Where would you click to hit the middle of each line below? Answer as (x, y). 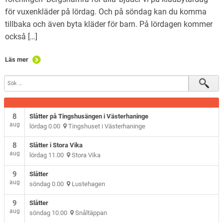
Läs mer (17, 59)
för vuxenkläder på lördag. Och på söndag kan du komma (106, 11)
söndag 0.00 (48, 184)
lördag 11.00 (48, 155)
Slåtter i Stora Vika (56, 145)
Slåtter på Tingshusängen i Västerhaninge (89, 116)
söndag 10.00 (50, 213)
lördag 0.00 (47, 126)
